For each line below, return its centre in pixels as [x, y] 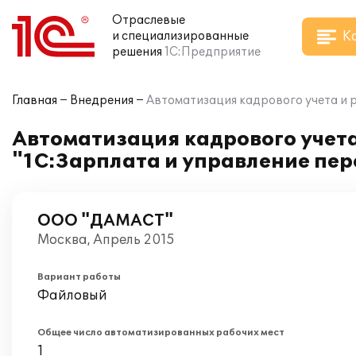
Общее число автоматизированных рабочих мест [161, 333]
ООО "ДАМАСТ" [105, 221]
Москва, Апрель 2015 [106, 240]
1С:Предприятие [213, 52]
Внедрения [102, 101]
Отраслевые [149, 20]
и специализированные [180, 36]
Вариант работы [79, 277]
